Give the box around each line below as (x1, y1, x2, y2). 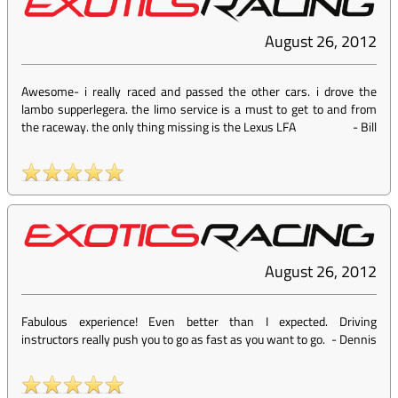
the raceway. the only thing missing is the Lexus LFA (21, 117, 296, 137)
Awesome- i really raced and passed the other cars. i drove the (21, 82, 377, 101)
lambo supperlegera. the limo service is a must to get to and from (21, 99, 377, 119)
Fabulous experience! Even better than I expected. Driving (21, 312, 377, 331)
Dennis (339, 330, 377, 349)
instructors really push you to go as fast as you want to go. (21, 330, 325, 349)
